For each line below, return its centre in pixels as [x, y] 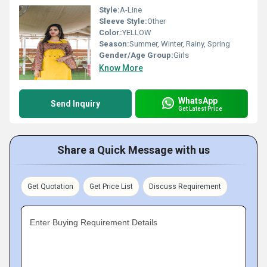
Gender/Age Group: [136, 55]
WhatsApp [198, 100]
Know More [121, 68]
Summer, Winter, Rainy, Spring [180, 44]
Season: [114, 44]
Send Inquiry [75, 104]
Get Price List [111, 187]
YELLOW [137, 32]
